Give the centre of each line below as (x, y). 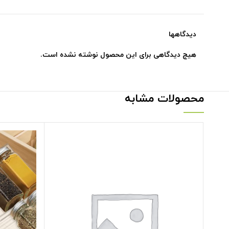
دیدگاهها (183, 35)
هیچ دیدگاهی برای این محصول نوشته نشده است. (119, 55)
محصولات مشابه (165, 99)
